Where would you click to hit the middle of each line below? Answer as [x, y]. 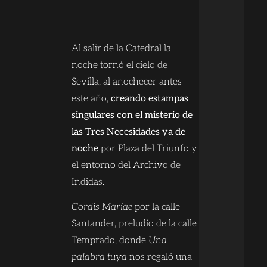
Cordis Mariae [102, 207]
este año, [91, 98]
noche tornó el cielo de [120, 65]
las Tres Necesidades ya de [129, 132]
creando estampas [150, 98]
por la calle [156, 207]
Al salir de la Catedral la [122, 48]
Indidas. [88, 182]
